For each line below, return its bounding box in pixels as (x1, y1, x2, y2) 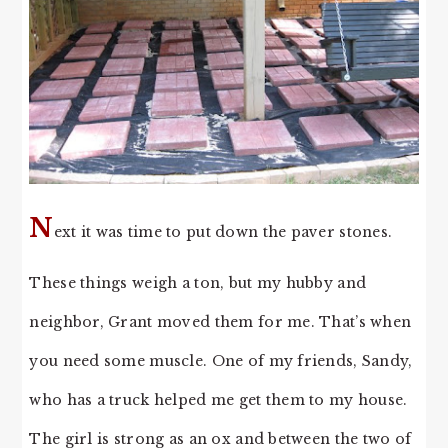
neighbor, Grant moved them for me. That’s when (29, 312, 412, 331)
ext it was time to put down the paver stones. (53, 222, 393, 241)
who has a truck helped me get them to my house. (29, 390, 408, 409)
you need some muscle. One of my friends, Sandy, (29, 351, 413, 370)
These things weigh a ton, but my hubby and (29, 273, 367, 292)
